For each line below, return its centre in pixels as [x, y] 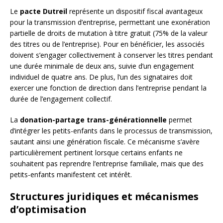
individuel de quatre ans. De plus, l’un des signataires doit [101, 77]
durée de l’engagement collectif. [61, 99]
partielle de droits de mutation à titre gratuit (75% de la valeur [109, 33]
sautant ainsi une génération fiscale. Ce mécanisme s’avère [105, 142]
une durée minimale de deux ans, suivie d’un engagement [102, 66]
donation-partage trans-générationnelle [93, 120]
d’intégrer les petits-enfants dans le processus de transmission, [111, 131]
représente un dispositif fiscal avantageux [135, 11]
